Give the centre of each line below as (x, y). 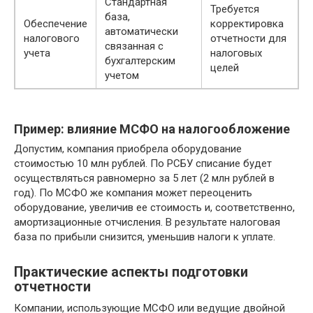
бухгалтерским (140, 61)
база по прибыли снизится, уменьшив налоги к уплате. (145, 237)
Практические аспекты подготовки (131, 272)
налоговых (236, 53)
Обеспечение (56, 24)
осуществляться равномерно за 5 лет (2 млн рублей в (144, 179)
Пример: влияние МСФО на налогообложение (152, 129)
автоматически (141, 32)
